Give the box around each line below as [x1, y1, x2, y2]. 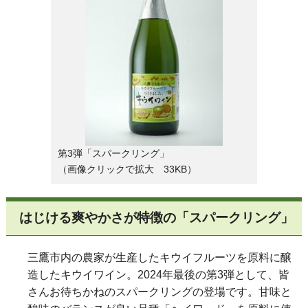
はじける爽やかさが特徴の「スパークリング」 [19, 210, 294, 225]
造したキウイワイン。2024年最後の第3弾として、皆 [27, 269, 289, 281]
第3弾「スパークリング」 [58, 147, 169, 159]
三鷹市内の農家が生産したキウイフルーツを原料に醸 [27, 252, 291, 264]
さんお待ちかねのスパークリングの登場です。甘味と [27, 286, 291, 298]
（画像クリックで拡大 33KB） [58, 163, 197, 175]
